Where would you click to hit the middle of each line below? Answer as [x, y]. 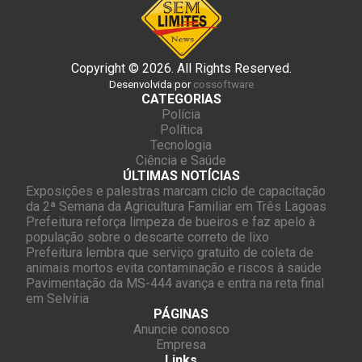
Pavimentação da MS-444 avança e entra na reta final [175, 283]
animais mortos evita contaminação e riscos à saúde [174, 267]
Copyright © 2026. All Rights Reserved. [181, 68]
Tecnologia [181, 145]
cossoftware [223, 84]
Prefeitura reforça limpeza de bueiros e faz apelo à [170, 221]
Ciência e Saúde [181, 160]
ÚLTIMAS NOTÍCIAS [181, 175]
